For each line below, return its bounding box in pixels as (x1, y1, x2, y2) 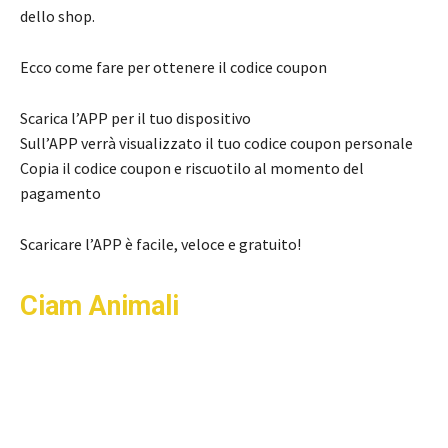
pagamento (20, 183, 101, 204)
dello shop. (20, 6, 95, 27)
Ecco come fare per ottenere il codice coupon (20, 57, 327, 78)
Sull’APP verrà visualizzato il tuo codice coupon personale (20, 133, 413, 154)
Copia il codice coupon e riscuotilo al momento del (20, 158, 364, 179)
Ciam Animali (20, 290, 186, 323)
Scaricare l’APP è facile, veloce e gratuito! (20, 234, 301, 255)
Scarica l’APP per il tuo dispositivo (20, 108, 251, 129)
